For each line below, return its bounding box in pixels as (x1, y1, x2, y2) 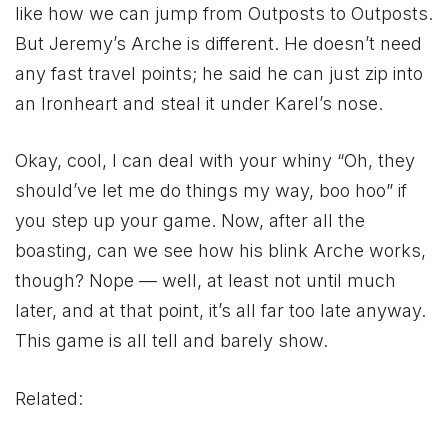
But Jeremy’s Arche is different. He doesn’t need (15, 32, 422, 54)
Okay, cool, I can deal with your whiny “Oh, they (15, 150, 415, 172)
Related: (15, 388, 83, 410)
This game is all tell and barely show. (15, 330, 328, 352)
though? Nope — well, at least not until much (15, 270, 396, 292)
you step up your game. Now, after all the (15, 210, 365, 232)
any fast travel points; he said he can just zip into (15, 62, 423, 84)
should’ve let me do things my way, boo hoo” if (15, 180, 407, 202)
